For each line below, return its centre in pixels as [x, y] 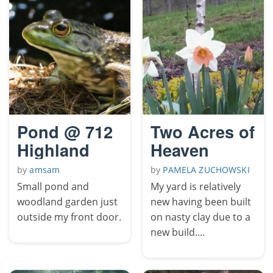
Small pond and [53, 186]
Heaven [180, 149]
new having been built [201, 201]
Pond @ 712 [65, 131]
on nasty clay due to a [200, 217]
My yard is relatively [196, 186]
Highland [53, 149]
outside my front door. [69, 217]
